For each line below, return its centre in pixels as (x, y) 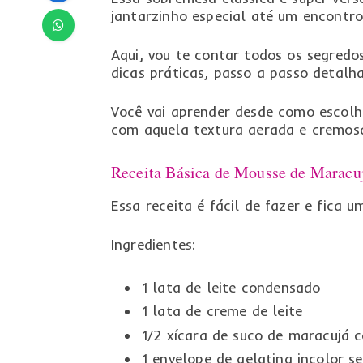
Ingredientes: (153, 245)
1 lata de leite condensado (231, 287)
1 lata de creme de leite (222, 311)
